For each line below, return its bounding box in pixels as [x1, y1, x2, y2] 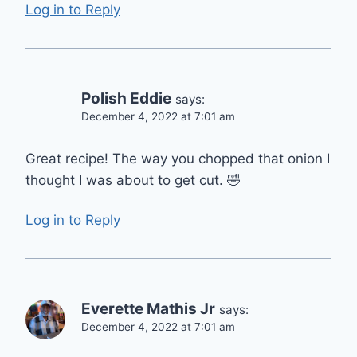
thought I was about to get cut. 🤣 [25, 171, 241, 188]
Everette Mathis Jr [81, 300, 215, 319]
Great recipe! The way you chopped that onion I [25, 150, 330, 167]
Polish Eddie [81, 89, 171, 108]
